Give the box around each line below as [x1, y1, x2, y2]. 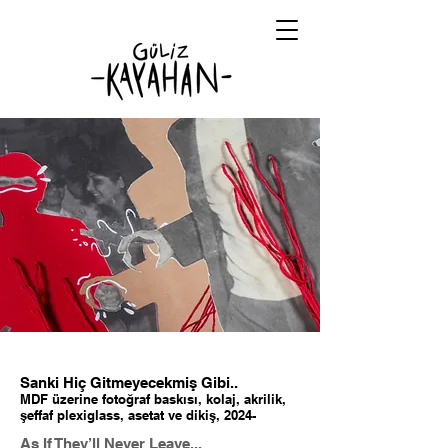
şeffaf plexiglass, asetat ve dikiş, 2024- [20, 407, 256, 423]
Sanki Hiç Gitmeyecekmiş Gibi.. [20, 374, 238, 391]
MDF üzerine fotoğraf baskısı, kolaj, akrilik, [20, 391, 286, 407]
